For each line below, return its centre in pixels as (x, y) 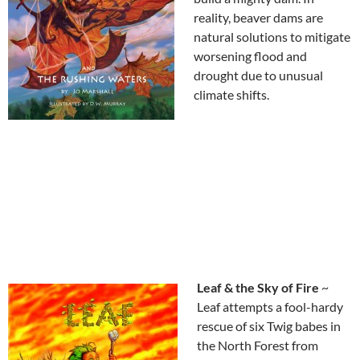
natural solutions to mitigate (272, 37)
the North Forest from (258, 346)
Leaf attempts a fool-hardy (270, 307)
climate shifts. (231, 95)
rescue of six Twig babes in (269, 326)
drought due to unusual (258, 76)
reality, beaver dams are (258, 18)
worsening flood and (250, 56)
